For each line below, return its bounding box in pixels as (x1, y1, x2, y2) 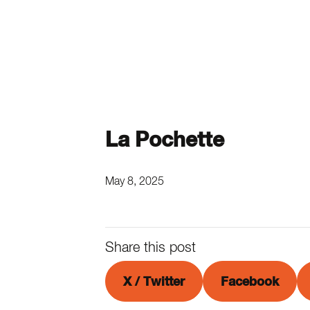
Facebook (221, 273, 279, 289)
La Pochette (105, 126, 224, 152)
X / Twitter (123, 273, 185, 289)
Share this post (105, 239, 196, 255)
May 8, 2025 (105, 174, 164, 187)
